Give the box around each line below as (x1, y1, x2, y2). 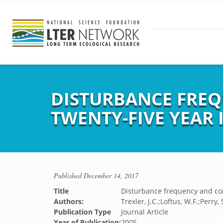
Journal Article (121, 207, 168, 217)
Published (54, 171, 84, 180)
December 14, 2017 (84, 171, 138, 180)
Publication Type (54, 207, 111, 217)
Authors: (54, 197, 84, 206)
